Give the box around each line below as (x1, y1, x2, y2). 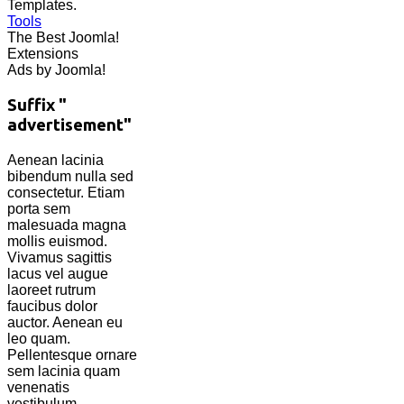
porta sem (7, 200, 70, 216)
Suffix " (7, 96, 67, 115)
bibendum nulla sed (7, 168, 133, 184)
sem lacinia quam (7, 363, 120, 379)
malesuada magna (7, 216, 126, 233)
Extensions (7, 46, 78, 62)
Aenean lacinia (7, 151, 104, 168)
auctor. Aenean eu (7, 314, 123, 330)
